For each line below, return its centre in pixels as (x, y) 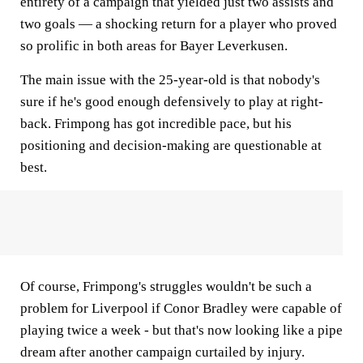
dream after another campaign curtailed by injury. (162, 352)
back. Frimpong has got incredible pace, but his (156, 124)
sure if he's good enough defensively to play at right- (172, 102)
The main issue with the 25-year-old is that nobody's (170, 80)
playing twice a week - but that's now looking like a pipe (181, 331)
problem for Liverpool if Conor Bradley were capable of (181, 309)
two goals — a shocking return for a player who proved (179, 24)
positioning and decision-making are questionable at (171, 146)
